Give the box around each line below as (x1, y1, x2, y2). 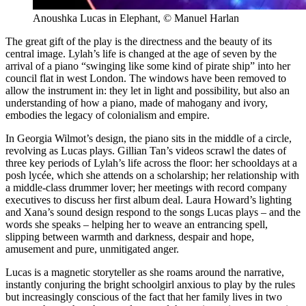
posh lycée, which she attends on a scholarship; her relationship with (5, 169, 299, 182)
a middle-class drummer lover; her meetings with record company (5, 182, 287, 194)
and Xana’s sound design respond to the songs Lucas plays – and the (5, 206, 301, 219)
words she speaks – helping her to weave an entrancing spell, (5, 219, 268, 231)
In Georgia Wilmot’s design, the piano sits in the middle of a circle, (5, 133, 292, 145)
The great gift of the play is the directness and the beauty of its (5, 36, 272, 48)
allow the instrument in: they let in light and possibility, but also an (5, 85, 290, 97)
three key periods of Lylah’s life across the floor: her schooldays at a (5, 157, 297, 169)
